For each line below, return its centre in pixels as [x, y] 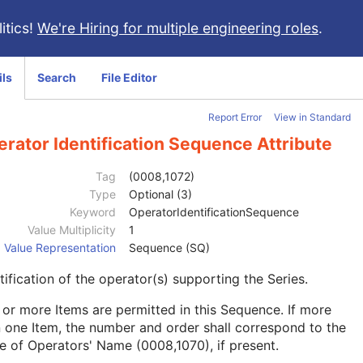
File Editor [129, 77]
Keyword [93, 212]
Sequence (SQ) [169, 248]
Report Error [235, 117]
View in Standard [312, 117]
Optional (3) [160, 194]
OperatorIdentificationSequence [214, 212]
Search [57, 77]
